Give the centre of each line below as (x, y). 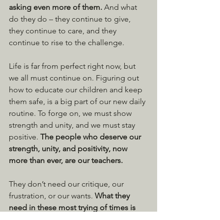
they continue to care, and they (64, 31)
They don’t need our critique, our (67, 184)
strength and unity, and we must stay (73, 125)
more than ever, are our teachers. (66, 161)
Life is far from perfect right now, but (73, 66)
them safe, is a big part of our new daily (78, 102)
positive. (25, 137)
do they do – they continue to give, (71, 19)
